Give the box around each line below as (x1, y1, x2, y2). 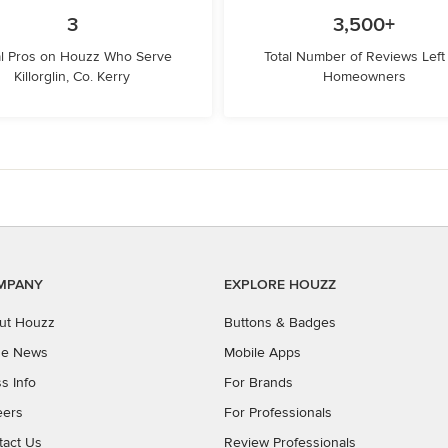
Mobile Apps (224, 344, 301, 361)
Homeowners (322, 68, 406, 85)
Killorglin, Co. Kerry (14, 68, 130, 85)
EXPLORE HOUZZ (224, 276, 336, 293)
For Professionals (224, 404, 332, 421)
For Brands (224, 374, 293, 391)
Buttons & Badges (224, 314, 336, 331)
